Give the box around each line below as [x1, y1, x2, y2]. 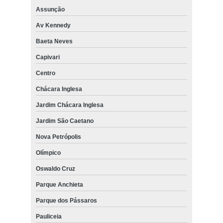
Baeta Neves [35, 38, 73, 45]
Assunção [35, 6, 65, 13]
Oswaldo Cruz [35, 165, 75, 173]
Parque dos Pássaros [35, 197, 97, 205]
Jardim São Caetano [35, 117, 94, 125]
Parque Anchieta [35, 181, 83, 189]
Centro [35, 70, 55, 77]
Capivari [35, 54, 60, 61]
